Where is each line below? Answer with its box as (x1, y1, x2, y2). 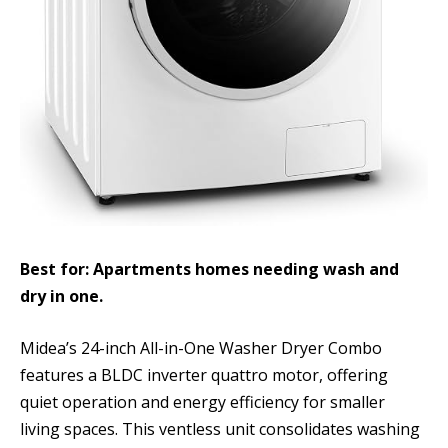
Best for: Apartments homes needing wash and (20, 258, 399, 281)
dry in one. (20, 285, 103, 308)
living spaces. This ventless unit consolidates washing (20, 417, 420, 440)
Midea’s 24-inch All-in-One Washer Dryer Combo (20, 336, 382, 359)
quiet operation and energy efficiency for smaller (20, 390, 385, 413)
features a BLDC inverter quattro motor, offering (20, 363, 388, 386)
